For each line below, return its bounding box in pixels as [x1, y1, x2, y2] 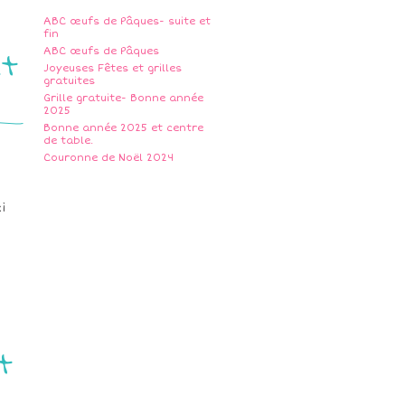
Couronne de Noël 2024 [43, 152, 174, 164]
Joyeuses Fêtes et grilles [43, 62, 182, 74]
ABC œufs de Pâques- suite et [43, 15, 211, 27]
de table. [43, 135, 93, 146]
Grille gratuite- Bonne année [43, 92, 203, 104]
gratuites [43, 75, 95, 87]
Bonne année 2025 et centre [43, 122, 203, 134]
